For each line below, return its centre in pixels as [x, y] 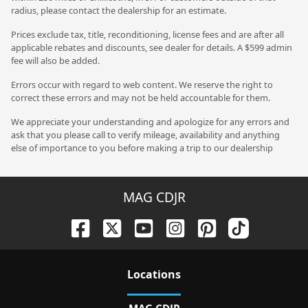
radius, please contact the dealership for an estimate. [119, 10]
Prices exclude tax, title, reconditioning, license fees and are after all [147, 34]
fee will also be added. [55, 60]
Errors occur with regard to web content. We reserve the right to [142, 84]
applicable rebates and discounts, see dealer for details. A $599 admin [152, 47]
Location [151, 275]
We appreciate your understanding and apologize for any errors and [150, 121]
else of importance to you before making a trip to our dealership [142, 147]
